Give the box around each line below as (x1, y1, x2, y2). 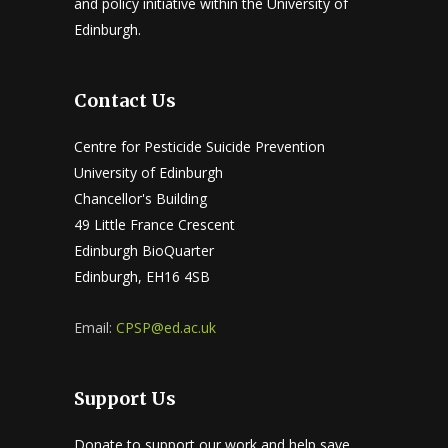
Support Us (74, 387, 176, 411)
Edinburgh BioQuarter (74, 241, 214, 261)
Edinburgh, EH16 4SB (74, 267, 210, 287)
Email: (74, 318, 116, 338)
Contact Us (74, 89, 176, 113)
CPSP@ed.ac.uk (116, 318, 216, 338)
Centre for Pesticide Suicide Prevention (74, 137, 325, 157)
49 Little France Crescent (74, 215, 235, 235)
